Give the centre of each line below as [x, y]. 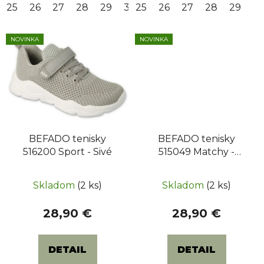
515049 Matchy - [197, 151]
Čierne [197, 164]
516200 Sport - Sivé [67, 151]
